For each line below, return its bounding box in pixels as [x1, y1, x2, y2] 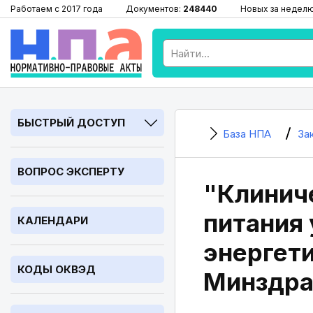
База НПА [223, 127, 271, 140]
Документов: [126, 3, 183, 14]
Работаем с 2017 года [10, 3, 103, 14]
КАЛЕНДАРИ [17, 214, 88, 227]
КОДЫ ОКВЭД [17, 263, 96, 276]
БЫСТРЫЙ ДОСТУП [17, 116, 125, 129]
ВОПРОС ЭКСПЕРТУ [17, 165, 124, 178]
